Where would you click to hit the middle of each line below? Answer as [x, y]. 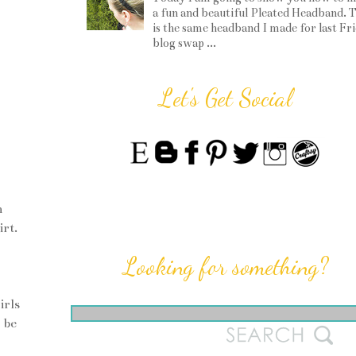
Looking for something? [226, 267]
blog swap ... [185, 43]
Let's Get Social [226, 98]
